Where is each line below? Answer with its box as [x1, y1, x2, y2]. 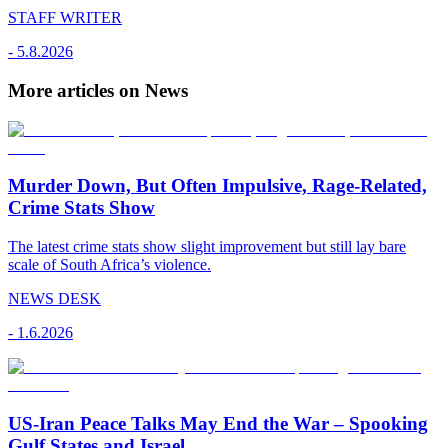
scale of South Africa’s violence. [8, 256, 211, 274]
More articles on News [8, 79, 188, 101]
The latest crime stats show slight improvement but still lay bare [8, 238, 406, 256]
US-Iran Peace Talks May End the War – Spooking [8, 412, 428, 434]
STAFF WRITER [8, 9, 122, 27]
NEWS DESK [8, 290, 101, 308]
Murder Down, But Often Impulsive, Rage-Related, [8, 175, 427, 197]
